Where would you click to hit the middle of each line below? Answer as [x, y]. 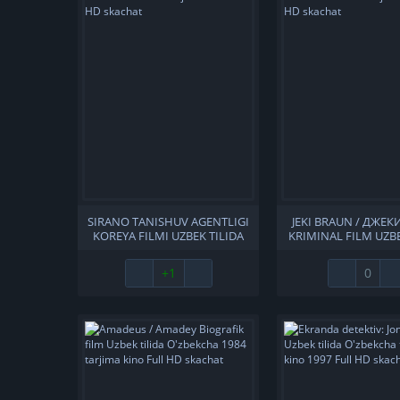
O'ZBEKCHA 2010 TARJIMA [169, 250]
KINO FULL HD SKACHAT [168, 264]
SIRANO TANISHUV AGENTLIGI [169, 221]
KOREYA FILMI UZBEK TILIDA [169, 236]
